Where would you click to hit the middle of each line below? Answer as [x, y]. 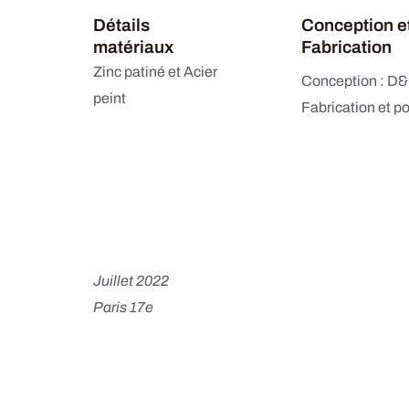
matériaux [133, 47]
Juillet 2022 [131, 281]
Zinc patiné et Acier [155, 72]
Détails [121, 25]
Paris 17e [123, 307]
